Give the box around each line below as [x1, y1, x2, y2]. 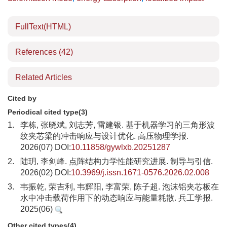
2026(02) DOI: [20, 168, 71, 177]
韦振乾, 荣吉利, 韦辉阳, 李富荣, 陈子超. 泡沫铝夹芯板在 [20, 182, 219, 191]
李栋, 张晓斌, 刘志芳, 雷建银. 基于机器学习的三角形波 [20, 121, 215, 129]
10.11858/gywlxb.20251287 [71, 143, 170, 152]
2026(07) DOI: [20, 143, 71, 152]
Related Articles [15, 73, 72, 82]
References [15, 48, 59, 56]
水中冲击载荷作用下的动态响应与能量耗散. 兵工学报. [20, 194, 213, 202]
